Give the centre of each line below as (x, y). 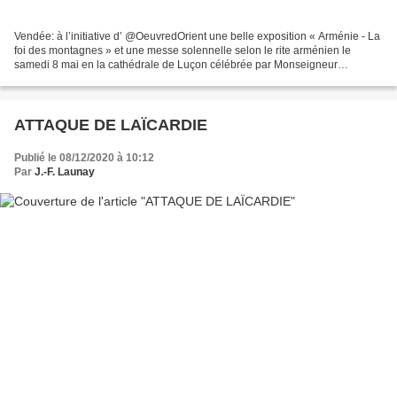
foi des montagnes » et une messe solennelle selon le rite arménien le (183, 51)
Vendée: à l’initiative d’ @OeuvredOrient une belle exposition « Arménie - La (197, 37)
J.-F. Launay (65, 172)
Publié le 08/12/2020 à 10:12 (84, 158)
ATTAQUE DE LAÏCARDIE (111, 125)
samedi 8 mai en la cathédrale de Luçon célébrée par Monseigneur (176, 65)
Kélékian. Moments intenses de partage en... (121, 79)
